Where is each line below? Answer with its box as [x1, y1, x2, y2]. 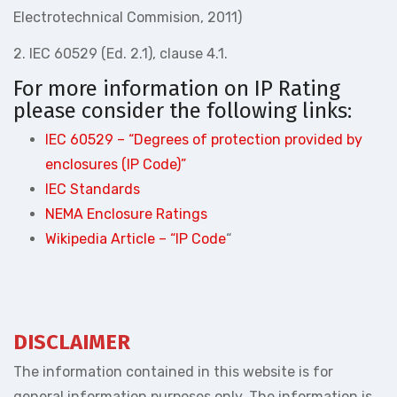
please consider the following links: [13, 97, 352, 123]
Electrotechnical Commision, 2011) [13, 8, 242, 26]
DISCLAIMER [13, 330, 130, 354]
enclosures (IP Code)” [45, 156, 186, 173]
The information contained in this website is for [13, 362, 333, 380]
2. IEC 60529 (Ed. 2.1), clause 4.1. [13, 44, 228, 62]
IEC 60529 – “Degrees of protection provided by [45, 131, 362, 148]
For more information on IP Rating [13, 75, 340, 101]
